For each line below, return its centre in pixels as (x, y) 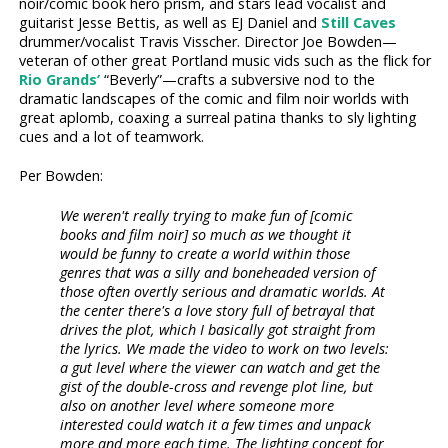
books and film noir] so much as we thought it (206, 234)
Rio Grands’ (60, 80)
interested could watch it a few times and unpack (216, 424)
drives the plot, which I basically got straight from (218, 329)
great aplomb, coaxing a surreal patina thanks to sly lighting (218, 118)
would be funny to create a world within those (205, 253)
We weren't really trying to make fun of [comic (207, 215)
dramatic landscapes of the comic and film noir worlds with (214, 99)
